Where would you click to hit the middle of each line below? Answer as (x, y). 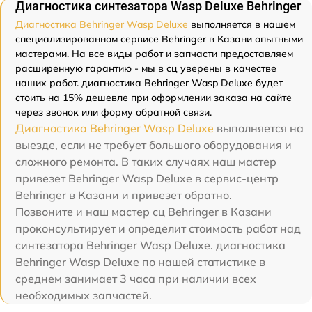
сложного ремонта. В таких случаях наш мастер (146, 161)
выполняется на (259, 128)
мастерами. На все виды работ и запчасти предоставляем (154, 53)
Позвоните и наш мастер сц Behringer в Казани (143, 211)
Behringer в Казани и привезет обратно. (124, 195)
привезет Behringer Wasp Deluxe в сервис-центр (147, 178)
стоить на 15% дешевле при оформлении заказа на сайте (154, 97)
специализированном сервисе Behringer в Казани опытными (159, 39)
